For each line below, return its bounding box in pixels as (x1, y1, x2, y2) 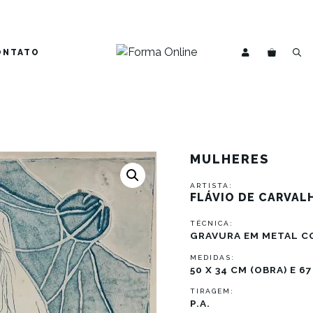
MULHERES (190, 152, 269, 167)
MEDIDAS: (190, 253, 235, 261)
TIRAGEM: (190, 287, 234, 296)
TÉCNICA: (190, 219, 233, 228)
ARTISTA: (190, 182, 233, 190)
